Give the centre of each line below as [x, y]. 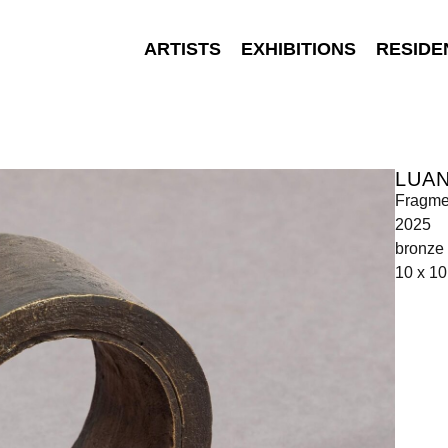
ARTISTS [182, 49]
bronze [419, 248]
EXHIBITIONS [298, 49]
